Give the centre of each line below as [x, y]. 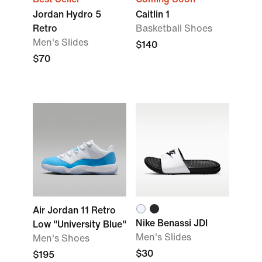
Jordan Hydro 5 [67, 14]
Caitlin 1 [153, 14]
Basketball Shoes [174, 28]
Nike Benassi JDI [172, 223]
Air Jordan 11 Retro [74, 210]
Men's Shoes [61, 238]
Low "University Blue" [80, 224]
